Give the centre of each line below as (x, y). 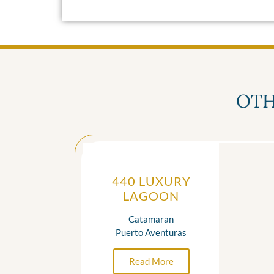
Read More (151, 261)
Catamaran (151, 219)
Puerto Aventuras (151, 232)
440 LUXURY (151, 181)
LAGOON (151, 195)
